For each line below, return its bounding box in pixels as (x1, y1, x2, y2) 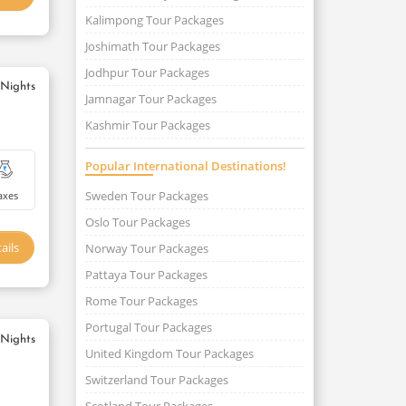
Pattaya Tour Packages (84, 266, 208, 283)
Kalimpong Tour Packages (84, 12, 224, 28)
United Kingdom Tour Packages (84, 345, 254, 362)
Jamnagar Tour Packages (84, 91, 217, 107)
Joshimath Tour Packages (84, 38, 220, 54)
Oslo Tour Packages (84, 214, 190, 230)
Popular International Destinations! (84, 158, 286, 174)
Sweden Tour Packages (84, 188, 208, 204)
